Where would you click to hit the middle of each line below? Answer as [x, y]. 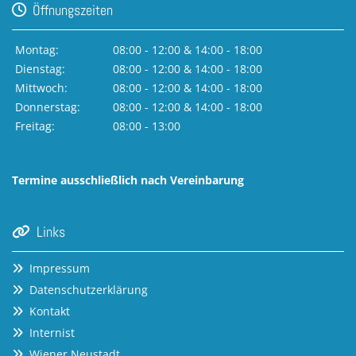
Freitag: [35, 126]
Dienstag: [40, 68]
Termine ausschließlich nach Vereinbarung [128, 180]
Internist [52, 332]
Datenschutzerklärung [89, 289]
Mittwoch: [41, 87]
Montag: [37, 49]
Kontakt [50, 311]
